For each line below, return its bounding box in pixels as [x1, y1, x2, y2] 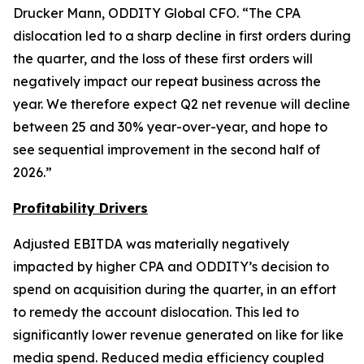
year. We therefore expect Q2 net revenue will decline [13, 96, 350, 112]
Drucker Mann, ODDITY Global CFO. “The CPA [13, 5, 301, 21]
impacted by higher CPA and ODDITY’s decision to [13, 258, 329, 275]
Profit [13, 200, 51, 216]
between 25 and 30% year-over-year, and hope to [13, 119, 327, 135]
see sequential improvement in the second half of [13, 141, 320, 158]
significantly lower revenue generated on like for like [13, 327, 344, 343]
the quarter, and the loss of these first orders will [13, 50, 313, 67]
